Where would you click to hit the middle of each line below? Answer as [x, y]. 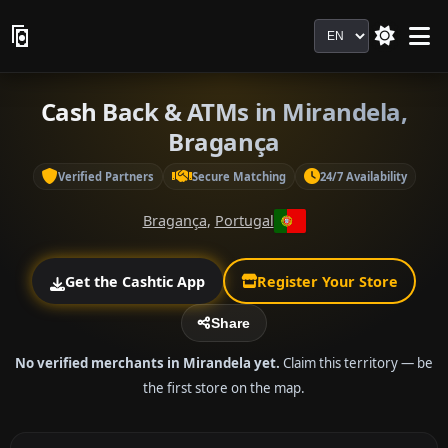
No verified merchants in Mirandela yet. [147, 362]
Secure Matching [238, 176]
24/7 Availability [363, 176]
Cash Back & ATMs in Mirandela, [224, 111]
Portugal [244, 221]
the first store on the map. [224, 387]
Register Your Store [327, 281]
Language [350, 30]
